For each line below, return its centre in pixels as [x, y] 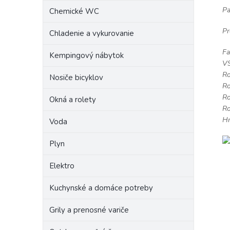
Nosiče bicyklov [76, 78]
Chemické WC [74, 11]
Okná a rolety [73, 100]
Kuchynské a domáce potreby [101, 188]
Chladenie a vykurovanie [92, 33]
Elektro [62, 166]
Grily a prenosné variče [89, 210]
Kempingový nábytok [87, 55]
